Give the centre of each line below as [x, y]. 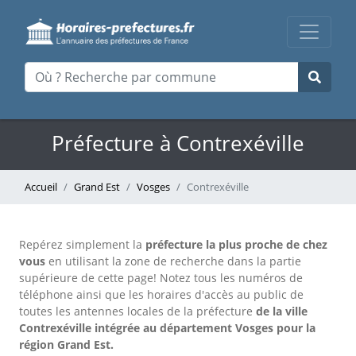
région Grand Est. [66, 344]
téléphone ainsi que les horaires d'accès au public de [161, 294]
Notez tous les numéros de [231, 278]
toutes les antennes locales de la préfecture [137, 311]
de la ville [282, 311]
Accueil [41, 187]
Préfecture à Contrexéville [178, 143]
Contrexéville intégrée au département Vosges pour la [167, 328]
